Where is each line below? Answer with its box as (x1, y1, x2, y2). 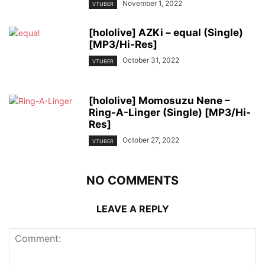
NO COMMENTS (86, 173, 179, 188)
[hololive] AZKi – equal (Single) (89, 27, 243, 39)
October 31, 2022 (122, 56, 179, 65)
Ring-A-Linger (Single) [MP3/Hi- (89, 106, 251, 119)
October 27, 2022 (122, 135, 179, 145)
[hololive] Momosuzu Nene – (89, 95, 230, 107)
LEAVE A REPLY (96, 202, 169, 215)
